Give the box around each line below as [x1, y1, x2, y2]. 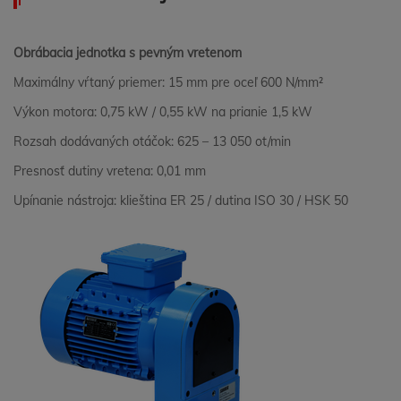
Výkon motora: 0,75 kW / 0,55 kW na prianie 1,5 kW [13, 104, 312, 120]
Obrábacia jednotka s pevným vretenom [13, 45, 242, 61]
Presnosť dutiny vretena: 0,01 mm [13, 163, 206, 179]
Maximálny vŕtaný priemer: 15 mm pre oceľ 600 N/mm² [13, 74, 323, 90]
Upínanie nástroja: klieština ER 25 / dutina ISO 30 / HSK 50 [13, 192, 348, 209]
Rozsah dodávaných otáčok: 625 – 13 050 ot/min [13, 133, 291, 149]
